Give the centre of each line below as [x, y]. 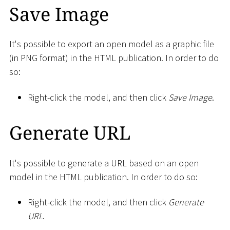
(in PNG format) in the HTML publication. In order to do [114, 58]
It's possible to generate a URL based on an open [104, 163]
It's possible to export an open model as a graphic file [112, 44]
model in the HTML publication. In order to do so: [103, 177]
